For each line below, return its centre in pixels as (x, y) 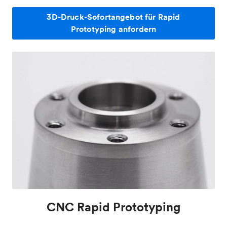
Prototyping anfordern (113, 29)
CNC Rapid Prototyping (113, 207)
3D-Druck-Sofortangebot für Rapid (113, 17)
